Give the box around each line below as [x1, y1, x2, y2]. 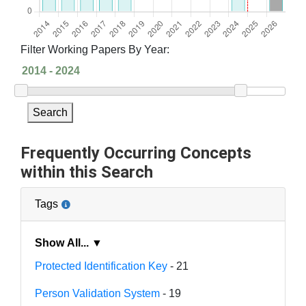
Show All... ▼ [92, 236, 102, 249]
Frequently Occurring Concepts [20, 143, 251, 163]
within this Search [20, 162, 153, 182]
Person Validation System [35, 287, 160, 299]
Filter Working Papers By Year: [20, 44, 169, 55]
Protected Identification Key [35, 260, 167, 272]
